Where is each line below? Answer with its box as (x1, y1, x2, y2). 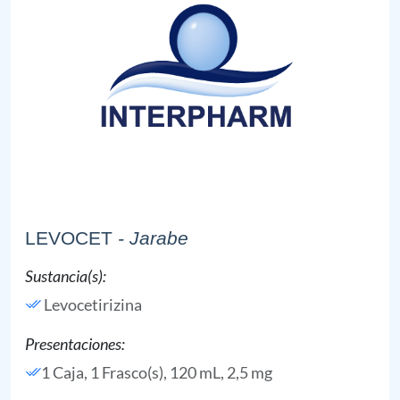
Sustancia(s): (25, 266, 106, 286)
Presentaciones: (25, 334, 125, 354)
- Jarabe (118, 228, 188, 248)
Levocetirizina (44, 295, 142, 314)
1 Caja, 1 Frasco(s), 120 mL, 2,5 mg (41, 362, 272, 382)
